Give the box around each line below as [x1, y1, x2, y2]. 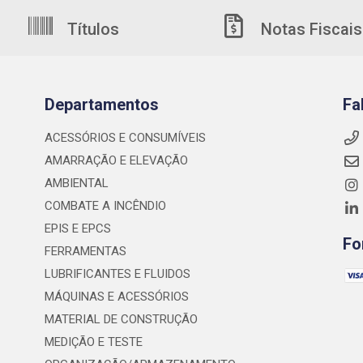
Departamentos [44, 95, 159, 114]
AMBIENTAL [44, 176, 109, 190]
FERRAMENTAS [44, 244, 126, 258]
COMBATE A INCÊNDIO [44, 199, 166, 213]
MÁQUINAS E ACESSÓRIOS [44, 289, 189, 304]
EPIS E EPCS [44, 221, 111, 236]
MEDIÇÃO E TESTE [44, 335, 143, 349]
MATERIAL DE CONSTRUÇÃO [44, 312, 198, 327]
